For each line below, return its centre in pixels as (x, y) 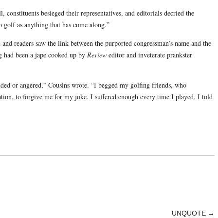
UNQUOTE (189, 213)
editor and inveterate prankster (149, 54)
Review (97, 54)
